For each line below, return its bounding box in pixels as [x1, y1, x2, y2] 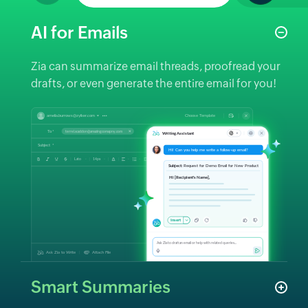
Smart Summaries [31, 278, 170, 297]
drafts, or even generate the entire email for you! [31, 76, 276, 90]
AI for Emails [31, 23, 128, 42]
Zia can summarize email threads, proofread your [31, 59, 280, 73]
